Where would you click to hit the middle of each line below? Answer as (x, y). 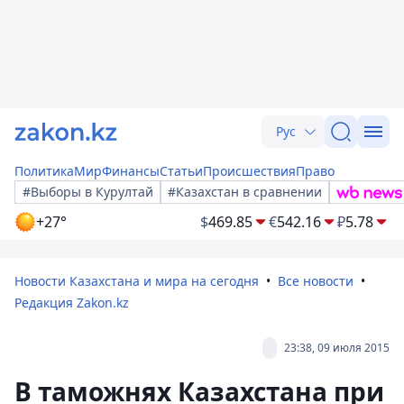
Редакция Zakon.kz (72, 303)
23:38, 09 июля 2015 (337, 348)
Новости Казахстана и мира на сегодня (137, 281)
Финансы (131, 171)
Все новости (316, 281)
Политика (44, 171)
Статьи (181, 171)
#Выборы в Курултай (88, 192)
